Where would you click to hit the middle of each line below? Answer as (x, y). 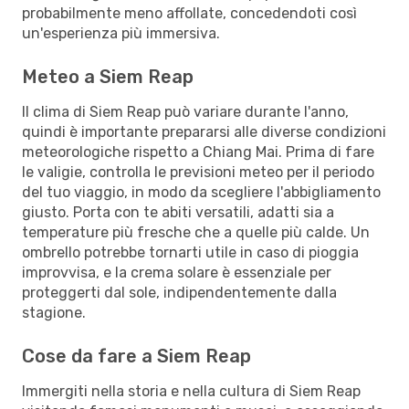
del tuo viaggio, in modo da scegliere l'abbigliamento (201, 192)
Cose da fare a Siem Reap (136, 356)
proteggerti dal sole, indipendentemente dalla (179, 292)
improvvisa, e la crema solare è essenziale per (177, 272)
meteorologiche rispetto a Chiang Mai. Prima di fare (198, 152)
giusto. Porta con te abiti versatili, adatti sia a (178, 212)
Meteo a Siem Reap (108, 76)
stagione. (54, 312)
